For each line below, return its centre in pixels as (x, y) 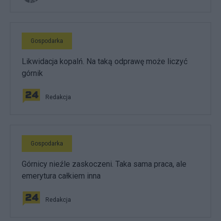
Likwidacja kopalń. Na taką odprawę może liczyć (105, 61)
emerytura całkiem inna (61, 176)
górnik (32, 73)
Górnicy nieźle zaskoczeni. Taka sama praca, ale (104, 164)
